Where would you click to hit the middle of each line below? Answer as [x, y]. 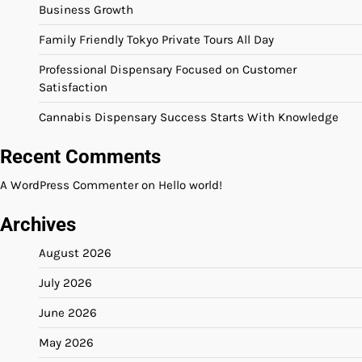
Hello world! [190, 185]
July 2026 [65, 283]
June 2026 [68, 313]
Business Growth [86, 10]
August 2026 [75, 253]
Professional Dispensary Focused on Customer [168, 69]
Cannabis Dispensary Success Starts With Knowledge [189, 117]
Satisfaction [73, 87]
